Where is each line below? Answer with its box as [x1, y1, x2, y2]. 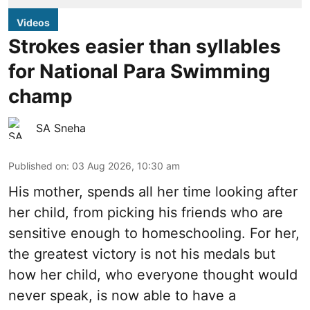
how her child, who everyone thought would [8, 266, 298, 283]
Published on [8, 160, 66, 172]
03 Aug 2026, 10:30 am [72, 160, 180, 172]
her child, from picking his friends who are [8, 204, 283, 221]
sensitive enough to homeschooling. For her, [8, 225, 300, 241]
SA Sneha [36, 121, 86, 135]
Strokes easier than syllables [8, 35, 281, 58]
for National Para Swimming [8, 60, 271, 83]
